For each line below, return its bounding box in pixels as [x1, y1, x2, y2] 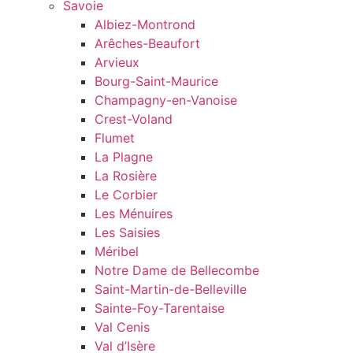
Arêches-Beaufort [95, 35, 200, 52]
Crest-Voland [95, 111, 173, 128]
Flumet [95, 130, 135, 147]
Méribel [95, 243, 139, 260]
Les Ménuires [95, 206, 173, 222]
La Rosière [95, 168, 157, 184]
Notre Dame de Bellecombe [95, 262, 259, 279]
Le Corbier [95, 187, 158, 203]
